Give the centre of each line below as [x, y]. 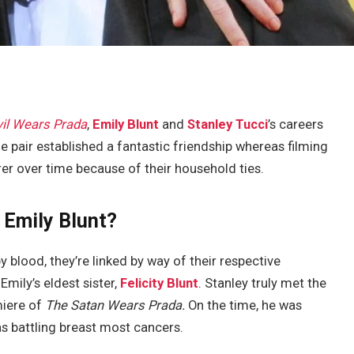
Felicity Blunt [160, 283]
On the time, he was [245, 305]
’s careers [296, 124]
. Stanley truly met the [263, 283]
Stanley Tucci [228, 124]
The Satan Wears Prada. [117, 305]
